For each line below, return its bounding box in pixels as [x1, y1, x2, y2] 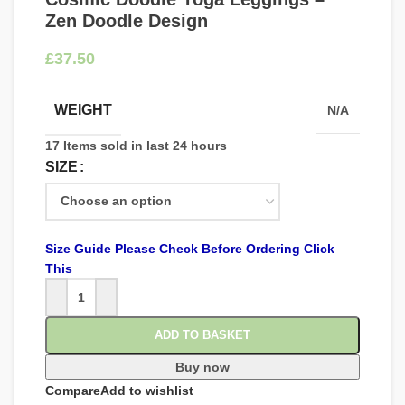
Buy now [175, 359, 230, 374]
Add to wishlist [100, 383, 193, 399]
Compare [45, 383, 100, 399]
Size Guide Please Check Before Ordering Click [45, 240, 334, 256]
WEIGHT [54, 101, 112, 118]
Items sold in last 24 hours [63, 137, 227, 153]
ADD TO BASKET [155, 327, 250, 342]
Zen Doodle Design [45, 10, 208, 31]
